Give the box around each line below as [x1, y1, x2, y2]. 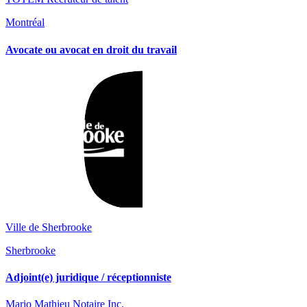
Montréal [5, 16, 45, 29]
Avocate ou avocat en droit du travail [5, 43, 177, 56]
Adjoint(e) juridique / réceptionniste [5, 271, 171, 284]
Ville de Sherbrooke [5, 221, 92, 233]
